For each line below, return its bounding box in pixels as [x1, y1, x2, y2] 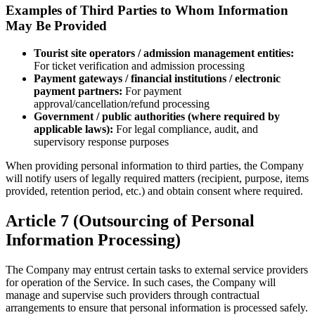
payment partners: [34, 84, 122, 97]
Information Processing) [6, 230, 181, 249]
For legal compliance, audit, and [116, 122, 258, 135]
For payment [125, 84, 181, 97]
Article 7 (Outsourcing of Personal [6, 211, 255, 230]
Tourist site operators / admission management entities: [34, 46, 294, 59]
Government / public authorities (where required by [34, 110, 280, 122]
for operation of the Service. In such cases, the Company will [6, 276, 276, 288]
